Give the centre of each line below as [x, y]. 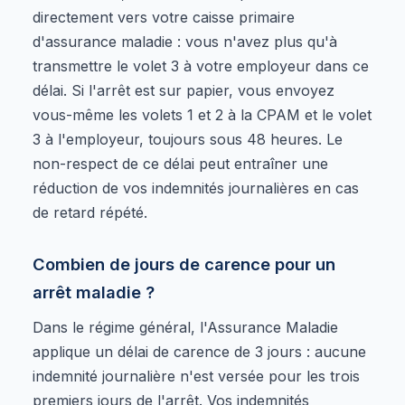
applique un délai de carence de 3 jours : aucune [199, 351]
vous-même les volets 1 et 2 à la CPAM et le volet [202, 114]
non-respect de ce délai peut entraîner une [180, 163]
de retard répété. [90, 212]
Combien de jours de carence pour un [184, 264]
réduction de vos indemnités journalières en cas [196, 188]
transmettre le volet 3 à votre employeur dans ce [201, 66]
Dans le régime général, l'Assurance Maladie [185, 327]
